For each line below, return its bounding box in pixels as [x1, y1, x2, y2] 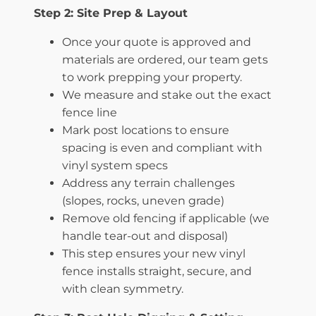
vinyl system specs [62, 158, 168, 172]
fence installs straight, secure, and [62, 264, 252, 278]
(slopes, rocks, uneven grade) [62, 193, 224, 207]
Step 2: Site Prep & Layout [34, 6, 188, 20]
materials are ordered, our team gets [62, 52, 268, 66]
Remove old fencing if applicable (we [62, 211, 269, 225]
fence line [62, 105, 117, 119]
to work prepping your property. [62, 70, 242, 84]
